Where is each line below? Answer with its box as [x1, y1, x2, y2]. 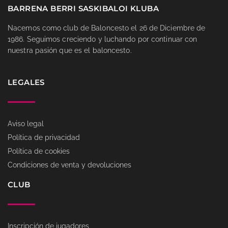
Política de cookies [8, 147, 70, 156]
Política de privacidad [8, 133, 80, 142]
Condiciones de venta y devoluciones [8, 161, 131, 169]
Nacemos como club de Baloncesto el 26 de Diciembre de [8, 23, 206, 32]
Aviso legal [8, 120, 44, 128]
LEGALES [8, 77, 45, 88]
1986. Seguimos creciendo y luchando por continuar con [8, 35, 197, 43]
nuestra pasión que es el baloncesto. [8, 46, 132, 54]
